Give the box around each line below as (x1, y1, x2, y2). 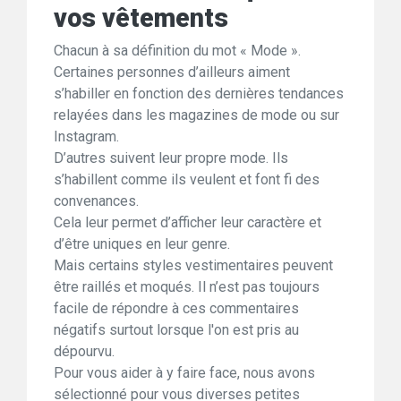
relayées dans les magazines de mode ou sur (54, 107, 339, 124)
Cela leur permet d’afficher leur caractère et (54, 214, 321, 232)
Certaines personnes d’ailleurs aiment (54, 64, 290, 81)
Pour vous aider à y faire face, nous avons (54, 364, 315, 382)
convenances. (54, 192, 139, 210)
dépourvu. (54, 343, 115, 361)
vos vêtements (54, 3, 228, 34)
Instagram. (54, 128, 119, 146)
